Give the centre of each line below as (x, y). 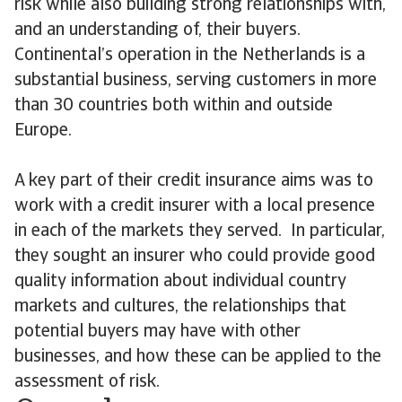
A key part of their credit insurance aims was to (194, 181)
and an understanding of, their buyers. (157, 31)
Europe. (43, 131)
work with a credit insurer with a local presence (195, 206)
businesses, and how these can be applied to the (198, 357)
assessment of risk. (87, 382)
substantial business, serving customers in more (196, 81)
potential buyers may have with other (157, 332)
